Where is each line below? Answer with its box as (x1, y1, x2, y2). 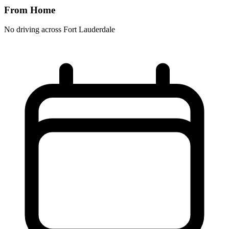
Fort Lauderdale (63, 25, 115, 34)
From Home (4, 4, 55, 15)
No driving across (4, 25, 63, 34)
